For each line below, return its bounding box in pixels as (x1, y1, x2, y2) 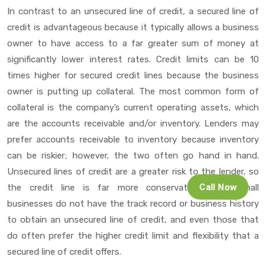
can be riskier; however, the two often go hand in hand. (7, 150, 259, 161)
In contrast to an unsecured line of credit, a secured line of (7, 5, 259, 17)
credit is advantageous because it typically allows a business (7, 21, 259, 33)
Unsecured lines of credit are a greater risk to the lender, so (7, 166, 259, 177)
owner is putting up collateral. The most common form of (7, 85, 259, 97)
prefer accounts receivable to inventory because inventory (7, 134, 259, 145)
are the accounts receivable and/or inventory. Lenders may (7, 118, 259, 129)
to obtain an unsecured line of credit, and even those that (7, 214, 259, 225)
